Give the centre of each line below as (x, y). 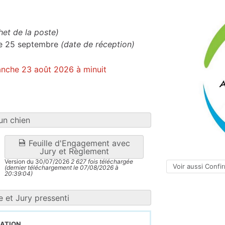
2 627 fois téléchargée (101, 162)
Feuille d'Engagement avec (78, 143)
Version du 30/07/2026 (37, 162)
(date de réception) (98, 44)
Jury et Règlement (74, 151)
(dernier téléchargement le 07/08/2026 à (62, 168)
